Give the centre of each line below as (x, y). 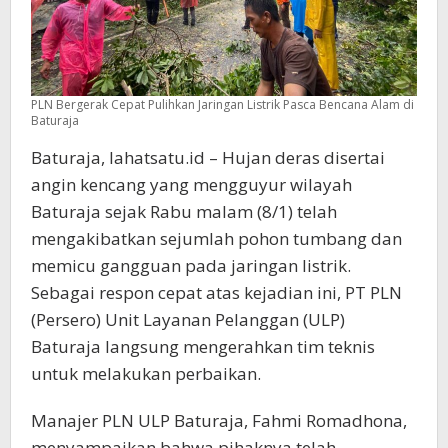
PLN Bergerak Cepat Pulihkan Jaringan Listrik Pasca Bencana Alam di (222, 104)
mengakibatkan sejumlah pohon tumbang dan (216, 238)
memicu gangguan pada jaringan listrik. (191, 265)
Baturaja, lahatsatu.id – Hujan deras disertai (208, 157)
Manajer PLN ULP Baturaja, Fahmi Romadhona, (219, 420)
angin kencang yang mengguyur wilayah (191, 184)
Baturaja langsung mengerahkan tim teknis (203, 346)
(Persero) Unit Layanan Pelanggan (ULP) (188, 319)
